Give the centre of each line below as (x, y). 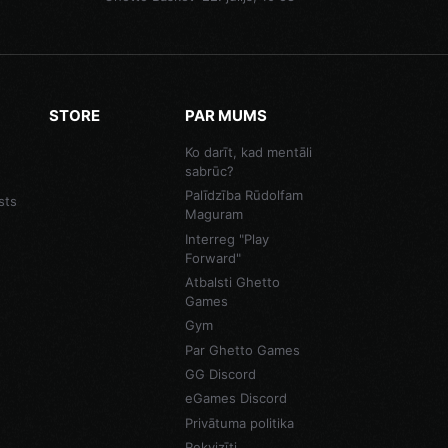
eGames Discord (235, 398)
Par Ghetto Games (242, 349)
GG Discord (220, 373)
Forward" (212, 257)
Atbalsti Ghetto (232, 282)
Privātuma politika (239, 422)
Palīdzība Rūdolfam (243, 195)
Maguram (213, 214)
